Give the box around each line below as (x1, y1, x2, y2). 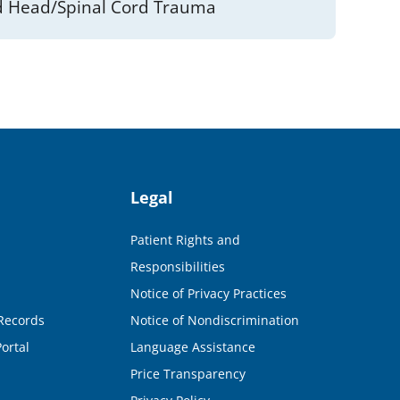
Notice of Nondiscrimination (129, 311, 299, 329)
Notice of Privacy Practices (129, 284, 287, 302)
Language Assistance (129, 337, 255, 355)
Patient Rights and (129, 230, 240, 248)
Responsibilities (129, 257, 225, 275)
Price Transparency (129, 364, 246, 382)
